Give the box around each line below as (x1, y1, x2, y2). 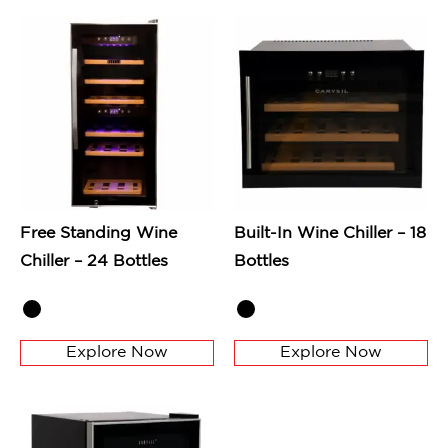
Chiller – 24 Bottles (20, 254, 168, 270)
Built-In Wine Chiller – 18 (234, 226, 426, 242)
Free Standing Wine (20, 226, 177, 242)
